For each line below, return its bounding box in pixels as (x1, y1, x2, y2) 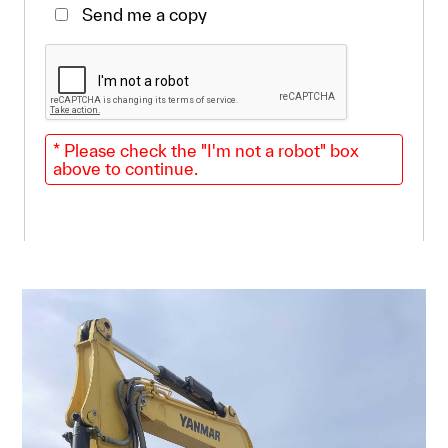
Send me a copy (82, 4, 212, 24)
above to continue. (53, 158, 199, 178)
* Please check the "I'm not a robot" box (53, 140, 360, 160)
